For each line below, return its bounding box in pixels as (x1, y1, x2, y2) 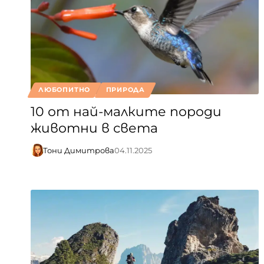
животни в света (31, 120, 158, 136)
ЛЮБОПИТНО (38, 85, 91, 94)
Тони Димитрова (42, 145, 114, 155)
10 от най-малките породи (31, 103, 222, 120)
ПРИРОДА (105, 85, 145, 94)
